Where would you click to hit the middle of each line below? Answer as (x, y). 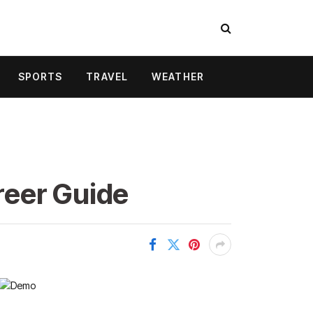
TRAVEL (107, 77)
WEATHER (178, 77)
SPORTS (40, 77)
